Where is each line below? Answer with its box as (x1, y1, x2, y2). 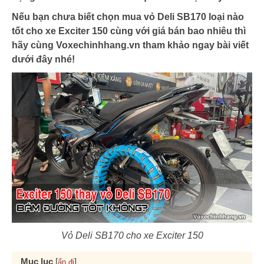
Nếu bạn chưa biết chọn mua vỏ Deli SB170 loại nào (12, 12, 244, 22)
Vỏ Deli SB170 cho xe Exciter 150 (61, 230, 203, 240)
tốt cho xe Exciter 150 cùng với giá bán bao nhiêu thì (12, 26, 246, 36)
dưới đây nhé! (12, 54, 75, 64)
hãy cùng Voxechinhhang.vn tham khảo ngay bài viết (12, 40, 249, 50)
